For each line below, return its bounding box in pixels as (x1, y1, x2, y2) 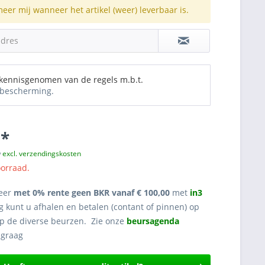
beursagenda (127, 215, 182, 227)
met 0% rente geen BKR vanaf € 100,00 (11, 187, 173, 198)
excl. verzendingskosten (2, 148, 82, 159)
